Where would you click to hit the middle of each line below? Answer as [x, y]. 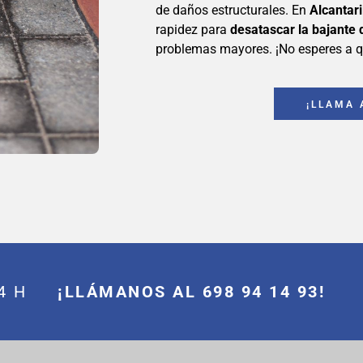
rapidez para [193, 30]
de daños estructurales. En [233, 11]
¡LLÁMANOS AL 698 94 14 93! [191, 292]
